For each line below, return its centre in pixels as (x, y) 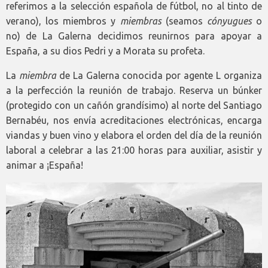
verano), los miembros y (63, 21)
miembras (141, 21)
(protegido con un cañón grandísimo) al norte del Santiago (134, 106)
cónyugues (229, 21)
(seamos (184, 21)
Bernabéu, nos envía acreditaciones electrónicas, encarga (134, 121)
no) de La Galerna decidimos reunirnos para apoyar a (134, 36)
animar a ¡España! (45, 165)
